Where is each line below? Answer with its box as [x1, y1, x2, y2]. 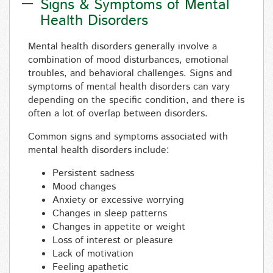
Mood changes [52, 180, 116, 194]
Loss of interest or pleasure [52, 233, 173, 248]
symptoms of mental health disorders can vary [28, 80, 230, 94]
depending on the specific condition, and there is [28, 93, 244, 108]
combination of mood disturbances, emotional [28, 53, 229, 68]
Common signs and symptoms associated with [28, 130, 228, 144]
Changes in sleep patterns [52, 207, 167, 221]
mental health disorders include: [28, 143, 169, 158]
